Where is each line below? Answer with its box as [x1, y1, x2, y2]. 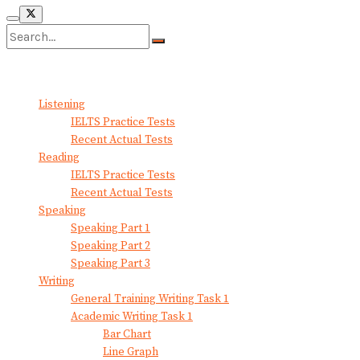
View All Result [6, 68, 85, 84]
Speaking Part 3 [71, 256, 150, 272]
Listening [39, 97, 85, 112]
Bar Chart [103, 327, 151, 342]
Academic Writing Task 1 [71, 309, 193, 325]
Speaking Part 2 [71, 239, 150, 254]
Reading [39, 150, 80, 166]
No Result [6, 51, 58, 66]
